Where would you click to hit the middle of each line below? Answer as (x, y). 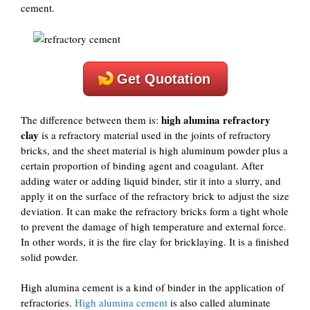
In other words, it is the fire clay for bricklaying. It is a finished (155, 241)
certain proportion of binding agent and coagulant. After (142, 165)
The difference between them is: (91, 119)
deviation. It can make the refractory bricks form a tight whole (155, 211)
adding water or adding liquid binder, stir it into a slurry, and (151, 180)
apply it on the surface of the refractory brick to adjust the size (155, 195)
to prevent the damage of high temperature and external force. (154, 226)
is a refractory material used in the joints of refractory (155, 135)
